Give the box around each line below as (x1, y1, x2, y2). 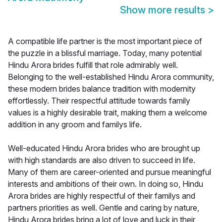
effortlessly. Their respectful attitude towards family (8, 96, 190, 106)
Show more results (120, 4, 208, 16)
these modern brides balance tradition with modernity (8, 84, 196, 94)
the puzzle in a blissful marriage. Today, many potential (8, 48, 202, 58)
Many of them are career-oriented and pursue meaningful (8, 167, 211, 177)
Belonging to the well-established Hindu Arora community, (8, 72, 214, 82)
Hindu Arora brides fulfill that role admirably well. (8, 60, 178, 70)
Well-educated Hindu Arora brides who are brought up (8, 143, 200, 154)
